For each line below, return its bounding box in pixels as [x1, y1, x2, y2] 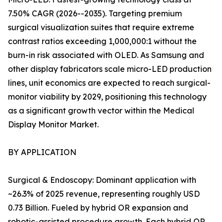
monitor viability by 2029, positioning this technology [8, 92, 207, 102]
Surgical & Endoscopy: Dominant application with [8, 175, 196, 185]
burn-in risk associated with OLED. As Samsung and [8, 50, 204, 60]
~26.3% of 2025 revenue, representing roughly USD [8, 189, 200, 199]
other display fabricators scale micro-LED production [8, 64, 212, 74]
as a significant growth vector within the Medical [8, 106, 194, 116]
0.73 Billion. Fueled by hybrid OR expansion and [8, 203, 188, 213]
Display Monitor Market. [8, 119, 99, 130]
